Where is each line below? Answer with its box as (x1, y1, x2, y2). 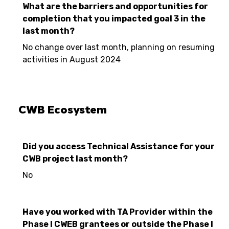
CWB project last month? (22, 154, 128, 164)
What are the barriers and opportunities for (22, 2, 208, 11)
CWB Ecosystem (18, 101, 107, 118)
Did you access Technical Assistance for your (22, 142, 215, 151)
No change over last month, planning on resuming (22, 42, 215, 52)
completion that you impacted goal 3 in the (22, 14, 205, 24)
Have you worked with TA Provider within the (22, 207, 213, 217)
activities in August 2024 (22, 55, 121, 64)
